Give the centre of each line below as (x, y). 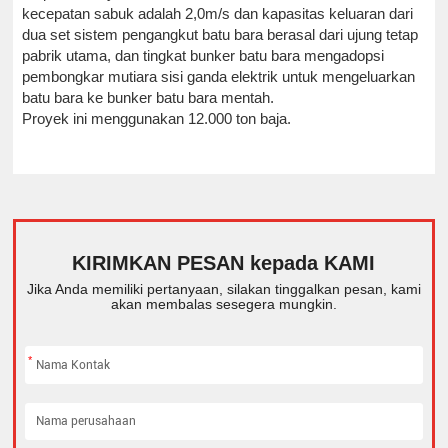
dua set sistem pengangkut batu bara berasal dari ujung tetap (220, 34)
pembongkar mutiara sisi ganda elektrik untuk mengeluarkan (219, 76)
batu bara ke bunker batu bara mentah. (148, 97)
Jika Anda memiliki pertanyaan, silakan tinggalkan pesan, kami (223, 290)
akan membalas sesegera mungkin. (223, 305)
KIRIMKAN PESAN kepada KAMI (224, 262)
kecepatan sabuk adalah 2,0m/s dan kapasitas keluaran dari (218, 13)
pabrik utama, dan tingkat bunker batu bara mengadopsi (203, 55)
